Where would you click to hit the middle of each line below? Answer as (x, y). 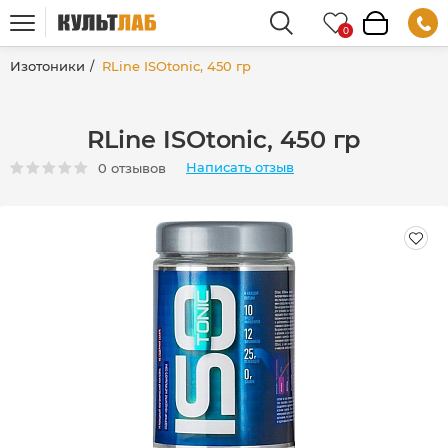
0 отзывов (132, 168)
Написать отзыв (240, 167)
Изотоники (47, 66)
